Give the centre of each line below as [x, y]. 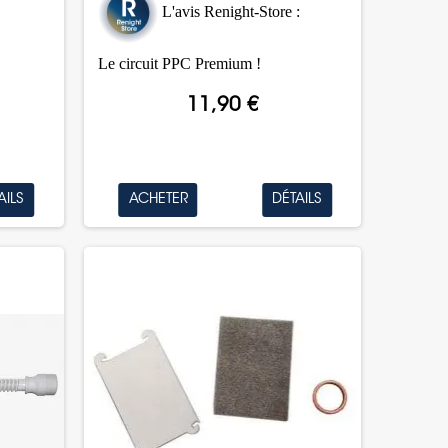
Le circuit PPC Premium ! [179, 63]
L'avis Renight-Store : [230, 12]
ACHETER [158, 200]
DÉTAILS [296, 200]
